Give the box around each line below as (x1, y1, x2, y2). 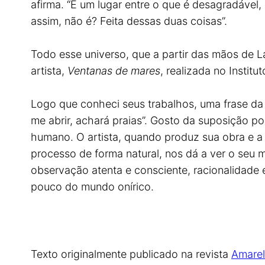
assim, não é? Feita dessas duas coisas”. (31, 15, 239, 28)
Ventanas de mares (67, 64, 160, 77)
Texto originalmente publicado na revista (31, 248, 231, 261)
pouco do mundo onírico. (31, 180, 163, 193)
